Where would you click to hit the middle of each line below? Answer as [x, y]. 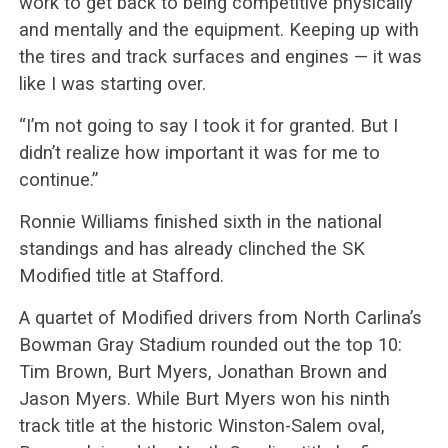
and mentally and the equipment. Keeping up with [218, 29]
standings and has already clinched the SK [191, 248]
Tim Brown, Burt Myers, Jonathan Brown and [202, 371]
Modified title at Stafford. [121, 275]
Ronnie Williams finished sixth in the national [200, 221]
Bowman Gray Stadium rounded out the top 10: [210, 344]
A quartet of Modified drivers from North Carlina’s [220, 317]
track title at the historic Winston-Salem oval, [201, 425]
